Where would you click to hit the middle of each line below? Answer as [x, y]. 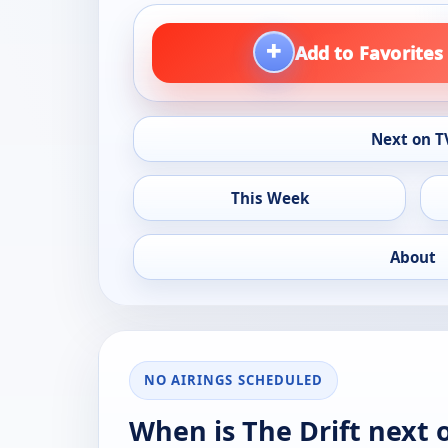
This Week [269, 198]
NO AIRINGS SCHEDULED [233, 380]
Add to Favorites [369, 52]
